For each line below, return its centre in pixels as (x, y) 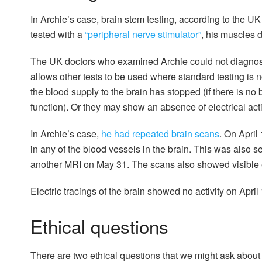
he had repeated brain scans (160, 134)
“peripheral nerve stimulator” (143, 35)
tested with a (58, 35)
